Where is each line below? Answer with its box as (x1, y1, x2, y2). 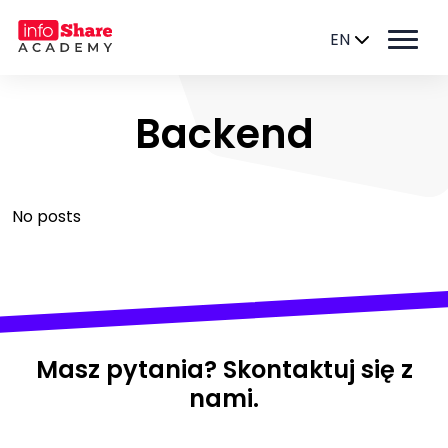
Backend (134, 106, 314, 162)
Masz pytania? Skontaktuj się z (35, 353, 413, 386)
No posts (12, 205, 81, 228)
